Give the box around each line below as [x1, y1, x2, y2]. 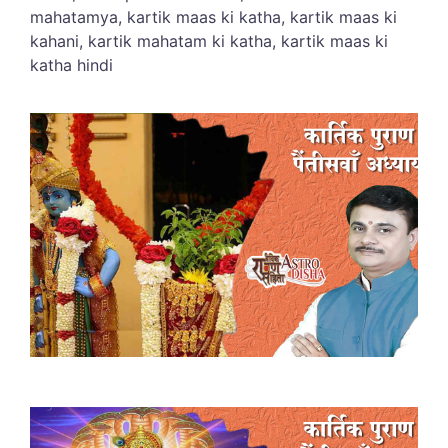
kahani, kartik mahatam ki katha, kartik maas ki [30, 30, 388, 51]
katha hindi [30, 54, 113, 75]
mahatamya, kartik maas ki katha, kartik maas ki [30, 6, 397, 27]
